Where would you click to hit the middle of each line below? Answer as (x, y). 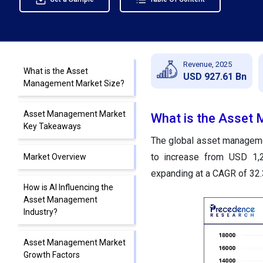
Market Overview (55, 157)
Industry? (41, 212)
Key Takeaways (52, 127)
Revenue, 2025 (207, 64)
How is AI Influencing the (68, 188)
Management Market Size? (74, 84)
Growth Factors (52, 255)
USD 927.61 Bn (215, 76)
